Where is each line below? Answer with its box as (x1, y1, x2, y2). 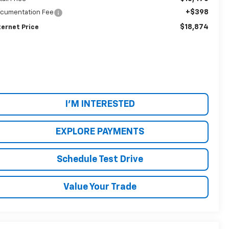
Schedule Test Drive (57, 154, 143, 164)
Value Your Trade (63, 182, 136, 192)
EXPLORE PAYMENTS (56, 127, 144, 136)
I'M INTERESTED (65, 99, 135, 109)
